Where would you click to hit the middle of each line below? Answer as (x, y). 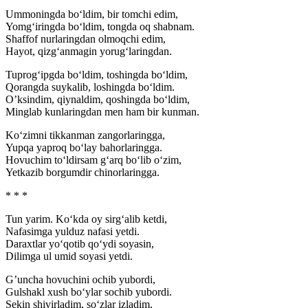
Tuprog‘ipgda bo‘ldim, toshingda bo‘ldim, (97, 75)
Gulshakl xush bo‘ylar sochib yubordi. (89, 292)
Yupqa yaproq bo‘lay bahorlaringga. (84, 148)
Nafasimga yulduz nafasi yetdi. (73, 232)
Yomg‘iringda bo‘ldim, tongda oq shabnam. (100, 27)
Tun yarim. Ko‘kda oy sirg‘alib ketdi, (86, 219)
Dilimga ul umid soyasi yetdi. (69, 256)
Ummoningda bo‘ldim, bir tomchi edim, (92, 14)
